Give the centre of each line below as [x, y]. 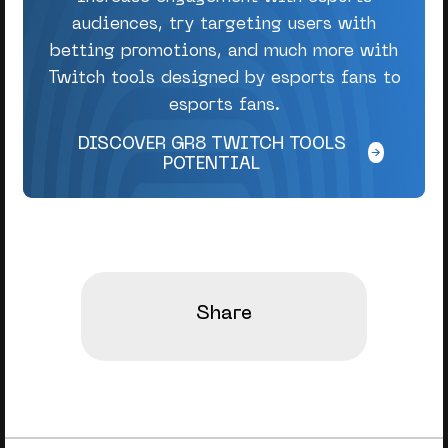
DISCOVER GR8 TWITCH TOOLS [211, 144]
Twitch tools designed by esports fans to [224, 79]
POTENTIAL [212, 164]
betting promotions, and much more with [224, 52]
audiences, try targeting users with [224, 25]
